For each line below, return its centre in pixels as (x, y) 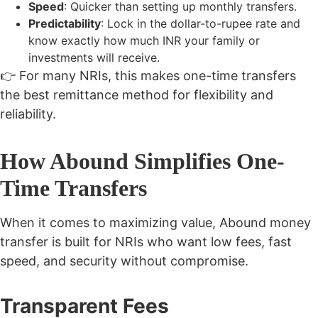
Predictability (65, 23)
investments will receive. (94, 57)
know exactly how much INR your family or (144, 40)
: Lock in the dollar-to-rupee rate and (201, 23)
